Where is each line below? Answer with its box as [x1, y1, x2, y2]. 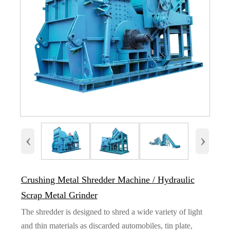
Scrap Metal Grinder [21, 190, 98, 201]
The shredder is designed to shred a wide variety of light [21, 207, 202, 217]
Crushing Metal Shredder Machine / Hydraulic [21, 175, 195, 185]
